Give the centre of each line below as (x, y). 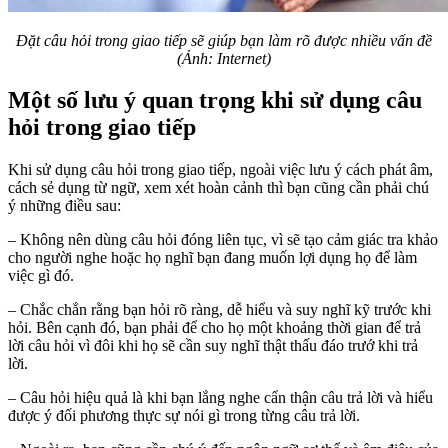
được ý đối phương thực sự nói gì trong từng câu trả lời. (184, 416)
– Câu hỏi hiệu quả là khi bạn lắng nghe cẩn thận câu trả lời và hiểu (220, 398)
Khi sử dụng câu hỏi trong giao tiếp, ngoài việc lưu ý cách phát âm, (220, 170)
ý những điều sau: (64, 206)
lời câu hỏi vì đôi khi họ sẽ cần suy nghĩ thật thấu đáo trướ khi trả (213, 346)
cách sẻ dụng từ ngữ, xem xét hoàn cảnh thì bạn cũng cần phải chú (218, 188)
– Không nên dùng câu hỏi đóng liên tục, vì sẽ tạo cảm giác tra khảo (223, 240)
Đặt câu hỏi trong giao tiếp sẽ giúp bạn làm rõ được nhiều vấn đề (224, 40)
